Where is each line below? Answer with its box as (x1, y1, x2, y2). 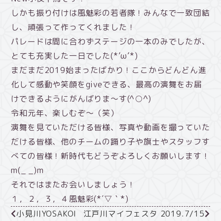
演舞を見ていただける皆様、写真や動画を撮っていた (11, 122, 210, 133)
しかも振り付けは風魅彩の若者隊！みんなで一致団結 (11, 7, 210, 19)
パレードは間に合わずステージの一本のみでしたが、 (11, 36, 210, 47)
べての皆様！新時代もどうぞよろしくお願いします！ (11, 150, 210, 162)
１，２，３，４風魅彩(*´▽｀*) (11, 193, 129, 205)
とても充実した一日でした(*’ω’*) (11, 50, 138, 62)
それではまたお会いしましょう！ (11, 179, 136, 190)
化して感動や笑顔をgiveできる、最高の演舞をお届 (11, 79, 202, 90)
